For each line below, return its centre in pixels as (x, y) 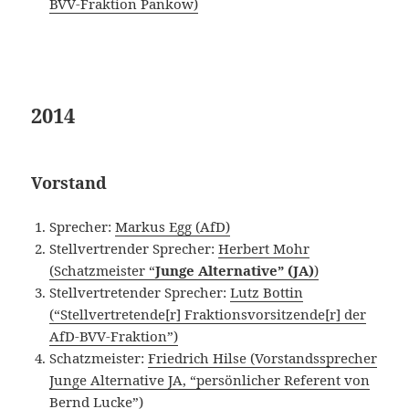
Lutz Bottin (267, 292)
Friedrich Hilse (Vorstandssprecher (263, 357)
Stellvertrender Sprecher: (134, 248)
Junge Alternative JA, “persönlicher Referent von (210, 379)
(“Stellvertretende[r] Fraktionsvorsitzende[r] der (208, 314)
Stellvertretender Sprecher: (140, 292)
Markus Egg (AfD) (173, 226)
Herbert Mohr (264, 248)
